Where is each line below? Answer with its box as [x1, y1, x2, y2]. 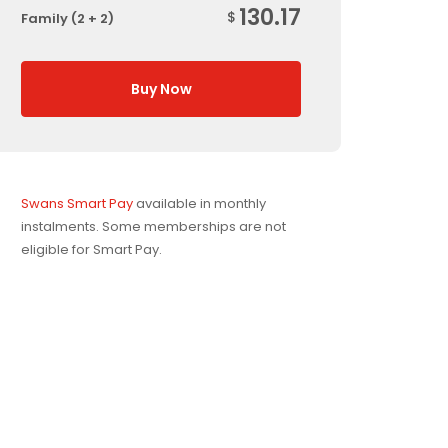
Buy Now [130, 79, 192, 99]
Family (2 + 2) [21, 9, 114, 28]
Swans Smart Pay [21, 194, 133, 213]
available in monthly [133, 194, 266, 213]
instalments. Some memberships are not [21, 217, 286, 236]
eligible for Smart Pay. [21, 240, 162, 259]
